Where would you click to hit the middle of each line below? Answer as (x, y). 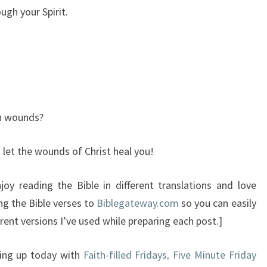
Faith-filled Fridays (125, 255)
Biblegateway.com (138, 203)
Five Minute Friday (215, 255)
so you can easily (218, 203)
